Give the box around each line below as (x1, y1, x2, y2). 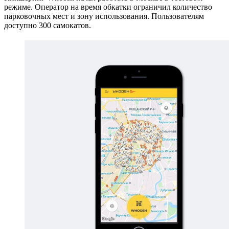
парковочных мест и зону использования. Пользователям (4, 11, 204, 20)
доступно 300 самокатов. (4, 20, 91, 30)
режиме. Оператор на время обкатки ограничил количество (4, 2, 212, 11)
